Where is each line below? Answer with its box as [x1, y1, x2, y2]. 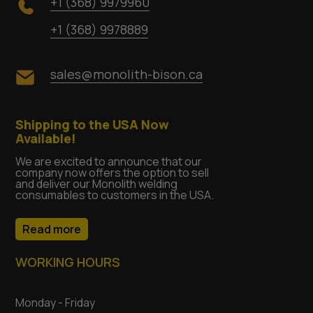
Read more [22, 221, 82, 238]
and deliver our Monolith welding [15, 176, 178, 192]
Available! [15, 130, 77, 147]
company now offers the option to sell [15, 165, 210, 181]
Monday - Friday [15, 295, 96, 311]
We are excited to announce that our [15, 154, 203, 170]
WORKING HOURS [15, 254, 121, 271]
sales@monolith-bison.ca [50, 66, 203, 83]
